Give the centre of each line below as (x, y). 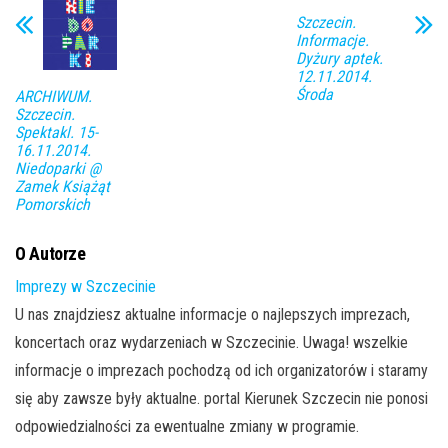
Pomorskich (52, 205)
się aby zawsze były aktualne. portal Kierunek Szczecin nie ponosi (221, 399)
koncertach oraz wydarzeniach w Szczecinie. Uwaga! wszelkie (211, 343)
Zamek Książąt (62, 187)
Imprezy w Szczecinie (85, 287)
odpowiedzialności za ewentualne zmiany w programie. (187, 427)
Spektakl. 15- (56, 133)
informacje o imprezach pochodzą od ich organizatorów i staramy (221, 371)
